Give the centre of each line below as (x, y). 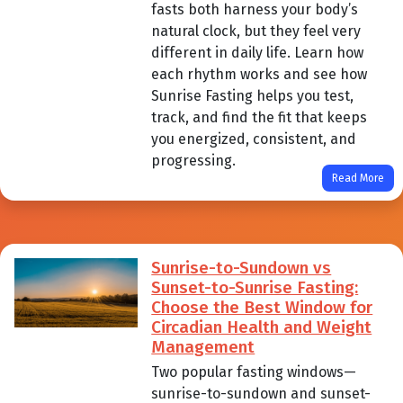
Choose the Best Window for (262, 307)
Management (203, 346)
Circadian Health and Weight (262, 327)
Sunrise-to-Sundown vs (242, 267)
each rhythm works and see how (260, 74)
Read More (358, 178)
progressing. (194, 160)
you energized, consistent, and (254, 139)
